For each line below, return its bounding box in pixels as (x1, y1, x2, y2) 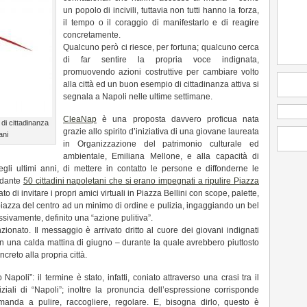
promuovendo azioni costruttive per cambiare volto (63, 67, 259, 77)
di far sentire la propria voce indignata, (63, 55, 259, 64)
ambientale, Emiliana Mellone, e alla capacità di (63, 151, 259, 161)
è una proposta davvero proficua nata (97, 114, 259, 124)
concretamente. (63, 30, 121, 40)
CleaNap (63, 114, 97, 124)
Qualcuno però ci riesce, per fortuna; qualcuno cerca (63, 42, 259, 52)
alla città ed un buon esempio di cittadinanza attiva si (63, 79, 259, 89)
